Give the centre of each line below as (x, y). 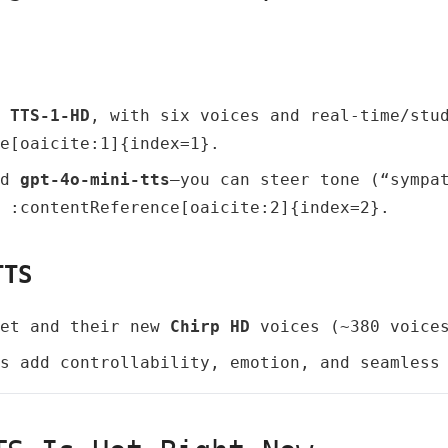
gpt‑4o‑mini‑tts (95, 179)
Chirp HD (210, 326)
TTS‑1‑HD (50, 115)
